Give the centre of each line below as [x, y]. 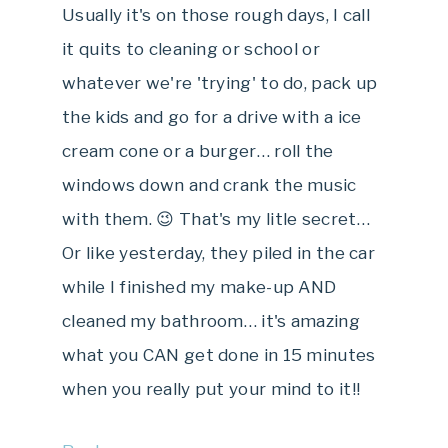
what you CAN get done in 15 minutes [219, 354]
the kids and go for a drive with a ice [212, 116]
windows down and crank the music [209, 184]
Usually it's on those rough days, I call [216, 14]
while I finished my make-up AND [199, 286]
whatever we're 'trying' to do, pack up [220, 82]
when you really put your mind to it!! [211, 388]
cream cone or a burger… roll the [198, 150]
